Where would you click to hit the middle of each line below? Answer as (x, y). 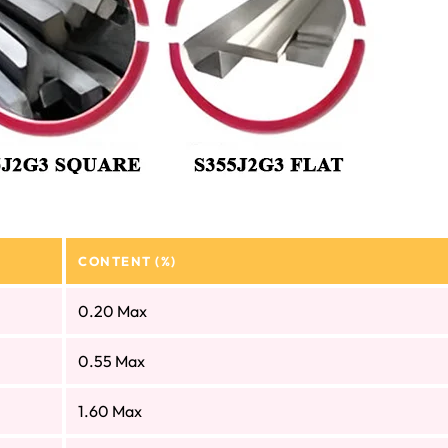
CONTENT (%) (127, 261)
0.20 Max (112, 311)
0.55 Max (111, 361)
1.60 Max (110, 411)
